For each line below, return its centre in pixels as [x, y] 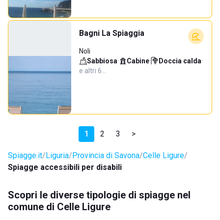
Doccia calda [180, 61]
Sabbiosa [102, 61]
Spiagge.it [25, 155]
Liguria [57, 155]
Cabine [138, 61]
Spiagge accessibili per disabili [65, 167]
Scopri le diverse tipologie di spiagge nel [99, 195]
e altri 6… [93, 71]
